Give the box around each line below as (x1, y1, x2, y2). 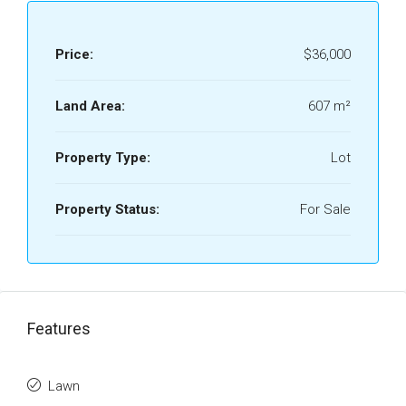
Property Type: (55, 149, 150, 166)
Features (27, 318, 91, 338)
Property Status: (55, 200, 159, 217)
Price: (55, 45, 93, 63)
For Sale (300, 200, 351, 217)
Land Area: (55, 97, 125, 114)
